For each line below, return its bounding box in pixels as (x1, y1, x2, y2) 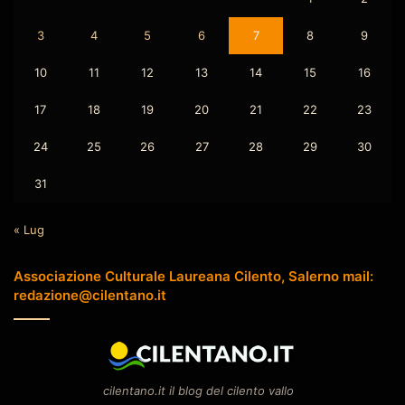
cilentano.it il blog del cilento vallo (103, 382, 294, 398)
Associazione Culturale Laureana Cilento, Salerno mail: (14, 267, 373, 285)
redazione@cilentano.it (14, 286, 166, 304)
